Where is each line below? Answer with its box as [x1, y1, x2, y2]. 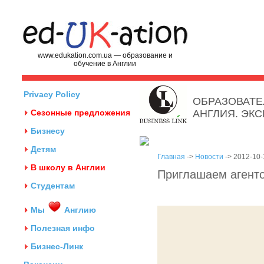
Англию [62, 205, 96, 214]
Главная [157, 153, 185, 161]
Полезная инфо [31, 223, 95, 233]
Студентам [31, 181, 75, 190]
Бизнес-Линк [31, 242, 83, 251]
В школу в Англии [31, 163, 105, 172]
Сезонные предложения [31, 108, 130, 117]
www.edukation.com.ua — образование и [38, 51, 173, 60]
